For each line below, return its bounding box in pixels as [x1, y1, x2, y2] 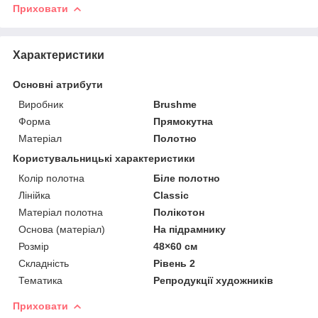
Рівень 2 [153, 257, 196, 269]
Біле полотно [153, 172, 221, 184]
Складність [18, 257, 69, 269]
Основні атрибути [13, 78, 103, 90]
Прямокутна [153, 115, 214, 127]
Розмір [18, 240, 49, 252]
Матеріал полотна [18, 206, 103, 218]
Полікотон [153, 206, 205, 218]
